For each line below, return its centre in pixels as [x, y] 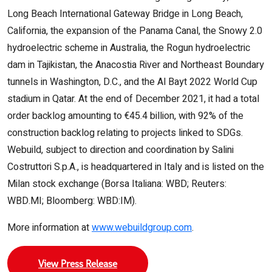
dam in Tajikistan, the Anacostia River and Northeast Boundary [136, 65]
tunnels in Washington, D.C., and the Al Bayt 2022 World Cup [132, 82]
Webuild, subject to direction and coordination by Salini [121, 150]
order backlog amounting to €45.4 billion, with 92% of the [125, 116]
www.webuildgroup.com [142, 228]
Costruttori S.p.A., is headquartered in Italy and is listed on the [136, 167]
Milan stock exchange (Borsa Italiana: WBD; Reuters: [117, 184]
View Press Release [78, 263]
